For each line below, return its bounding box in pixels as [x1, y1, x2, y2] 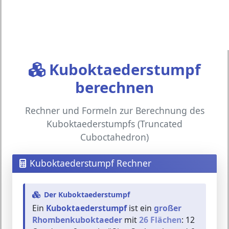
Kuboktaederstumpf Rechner [30, 157, 151, 169]
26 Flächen [139, 214, 181, 225]
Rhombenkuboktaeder [32, 214, 122, 225]
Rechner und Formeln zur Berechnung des [25, 104, 204, 117]
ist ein [127, 202, 154, 214]
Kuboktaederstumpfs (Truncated [47, 118, 182, 130]
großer [154, 202, 181, 214]
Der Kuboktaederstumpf [44, 190, 130, 199]
